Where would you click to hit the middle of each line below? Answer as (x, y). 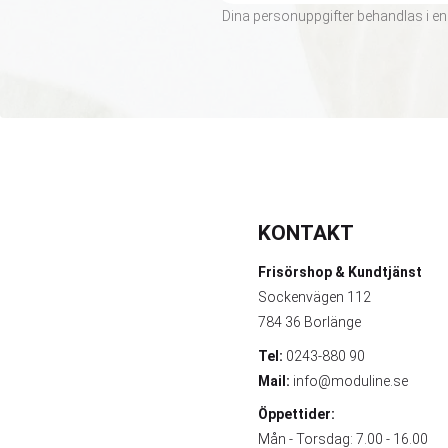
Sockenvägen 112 (315, 297)
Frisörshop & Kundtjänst (340, 272)
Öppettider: (297, 414)
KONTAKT (306, 232)
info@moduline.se (351, 380)
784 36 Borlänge (310, 322)
